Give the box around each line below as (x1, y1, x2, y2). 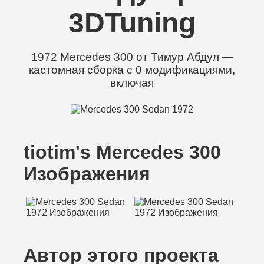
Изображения (24, 163, 150, 184)
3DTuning (68, 7, 196, 38)
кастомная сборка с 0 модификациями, (29, 64, 235, 76)
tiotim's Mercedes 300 (24, 141, 221, 163)
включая (110, 77, 154, 89)
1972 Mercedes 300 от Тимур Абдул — (31, 51, 233, 63)
